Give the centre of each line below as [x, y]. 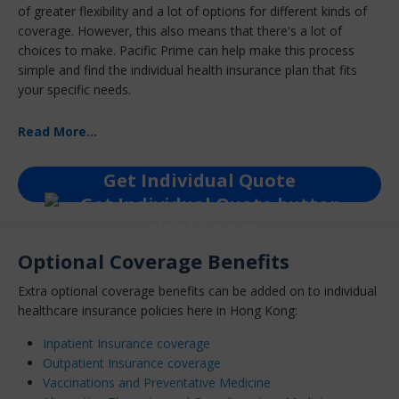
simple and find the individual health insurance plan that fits [187, 69]
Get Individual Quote [199, 181]
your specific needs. [76, 89]
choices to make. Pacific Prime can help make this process [186, 50]
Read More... [57, 132]
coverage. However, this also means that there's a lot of [180, 30]
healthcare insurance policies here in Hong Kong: [158, 310]
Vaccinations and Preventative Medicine [157, 382]
